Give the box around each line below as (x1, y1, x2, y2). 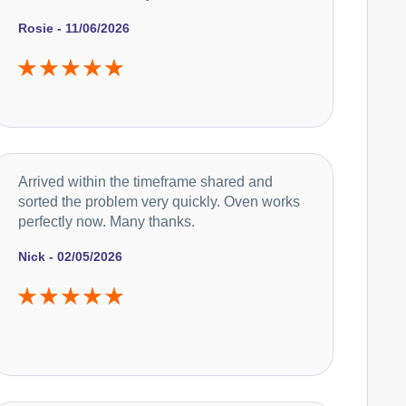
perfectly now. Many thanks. (18, 213, 196, 229)
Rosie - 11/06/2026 (18, 20, 130, 35)
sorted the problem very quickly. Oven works (18, 193, 301, 209)
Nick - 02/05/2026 (18, 248, 123, 264)
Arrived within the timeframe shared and (18, 173, 274, 189)
